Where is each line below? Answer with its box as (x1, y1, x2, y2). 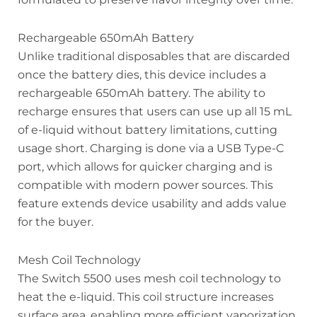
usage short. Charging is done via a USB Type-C (18, 141, 284, 155)
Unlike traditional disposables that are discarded (18, 49, 290, 63)
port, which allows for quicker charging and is (18, 159, 272, 173)
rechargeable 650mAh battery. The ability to (18, 86, 265, 100)
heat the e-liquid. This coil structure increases (18, 289, 274, 304)
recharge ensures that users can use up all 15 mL (18, 104, 292, 118)
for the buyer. (18, 214, 93, 229)
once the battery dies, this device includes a (18, 67, 266, 81)
